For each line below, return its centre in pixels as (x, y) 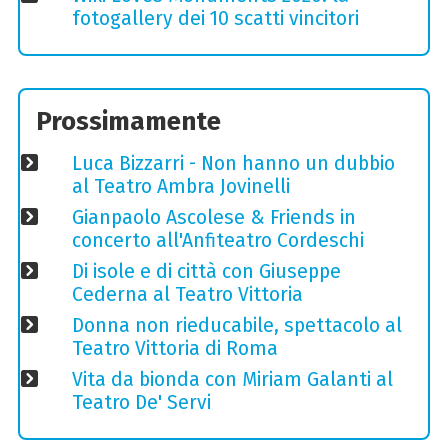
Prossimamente (129, 122)
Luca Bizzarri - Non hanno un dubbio (233, 163)
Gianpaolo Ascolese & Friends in (213, 217)
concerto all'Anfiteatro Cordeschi (217, 240)
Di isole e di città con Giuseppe (206, 272)
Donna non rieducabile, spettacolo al (236, 326)
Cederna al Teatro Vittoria (187, 295)
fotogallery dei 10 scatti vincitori (215, 18)
